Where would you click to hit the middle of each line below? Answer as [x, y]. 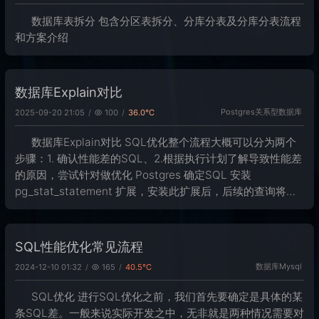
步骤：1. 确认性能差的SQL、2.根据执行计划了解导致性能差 [158, 159]
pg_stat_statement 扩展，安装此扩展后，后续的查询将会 [156, 192]
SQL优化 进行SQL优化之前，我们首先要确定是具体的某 [167, 297]
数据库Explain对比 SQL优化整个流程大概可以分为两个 [164, 142]
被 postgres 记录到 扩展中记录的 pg [103, 208]
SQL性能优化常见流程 [79, 247]
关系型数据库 [278, 112]
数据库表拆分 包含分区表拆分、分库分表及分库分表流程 [167, 21]
